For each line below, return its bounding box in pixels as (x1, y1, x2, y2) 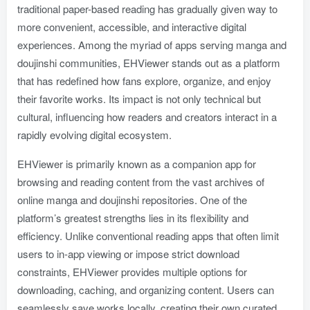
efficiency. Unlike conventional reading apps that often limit (17, 228, 279, 243)
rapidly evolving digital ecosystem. (17, 127, 172, 142)
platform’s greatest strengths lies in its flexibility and (17, 210, 248, 225)
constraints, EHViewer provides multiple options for (17, 264, 247, 279)
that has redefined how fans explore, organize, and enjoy (17, 73, 271, 88)
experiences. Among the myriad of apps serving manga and (17, 37, 286, 52)
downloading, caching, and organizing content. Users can (17, 282, 274, 297)
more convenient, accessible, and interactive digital (17, 19, 246, 34)
